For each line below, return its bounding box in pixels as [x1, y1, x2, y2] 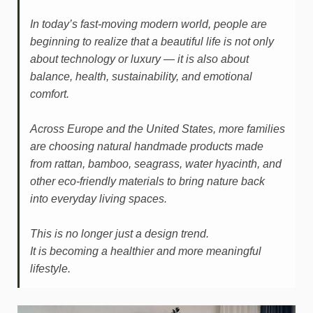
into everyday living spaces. [30, 193, 167, 205]
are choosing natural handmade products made [30, 140, 263, 152]
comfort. [30, 88, 69, 100]
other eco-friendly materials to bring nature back [30, 175, 265, 187]
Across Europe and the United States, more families [30, 123, 285, 135]
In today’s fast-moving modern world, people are [30, 18, 267, 30]
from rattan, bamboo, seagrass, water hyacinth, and [30, 158, 282, 170]
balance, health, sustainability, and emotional [30, 71, 252, 82]
